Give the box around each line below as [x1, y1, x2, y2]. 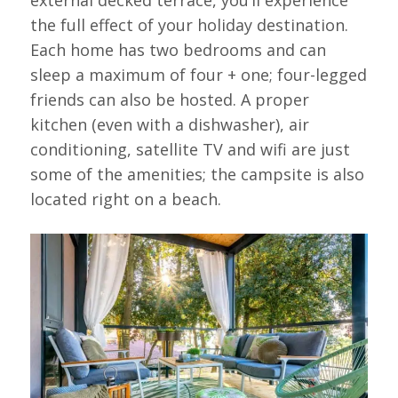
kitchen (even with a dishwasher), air [29, 113, 309, 135]
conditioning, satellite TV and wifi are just [29, 138, 350, 160]
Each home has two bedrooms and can [29, 38, 326, 60]
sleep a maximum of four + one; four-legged [29, 63, 367, 85]
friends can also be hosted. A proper [29, 88, 309, 110]
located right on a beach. [29, 187, 221, 210]
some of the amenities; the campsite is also [29, 163, 364, 185]
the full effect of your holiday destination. [29, 13, 348, 36]
